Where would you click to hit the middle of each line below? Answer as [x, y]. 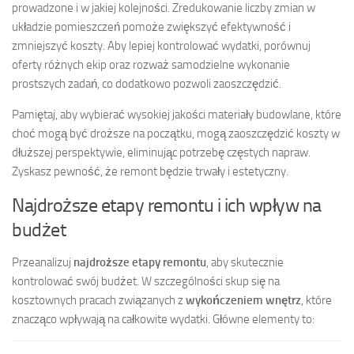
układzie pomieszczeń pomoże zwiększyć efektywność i [151, 26]
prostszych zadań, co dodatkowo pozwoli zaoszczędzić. [147, 83]
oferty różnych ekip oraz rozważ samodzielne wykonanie [151, 64]
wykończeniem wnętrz [243, 300]
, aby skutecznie [245, 262]
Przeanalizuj [43, 262]
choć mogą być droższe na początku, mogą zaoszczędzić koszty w [176, 133]
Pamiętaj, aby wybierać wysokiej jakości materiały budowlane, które [177, 114]
